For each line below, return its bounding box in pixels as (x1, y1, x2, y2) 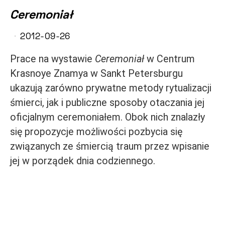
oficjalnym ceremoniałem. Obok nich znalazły (10, 111, 205, 123)
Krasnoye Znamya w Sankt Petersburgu (10, 67, 183, 79)
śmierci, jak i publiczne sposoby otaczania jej (10, 96, 204, 108)
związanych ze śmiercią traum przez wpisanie (10, 140, 209, 152)
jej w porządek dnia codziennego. (10, 155, 155, 167)
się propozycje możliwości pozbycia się (10, 126, 182, 138)
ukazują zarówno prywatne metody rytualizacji (10, 82, 211, 94)
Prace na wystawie (10, 53, 95, 65)
